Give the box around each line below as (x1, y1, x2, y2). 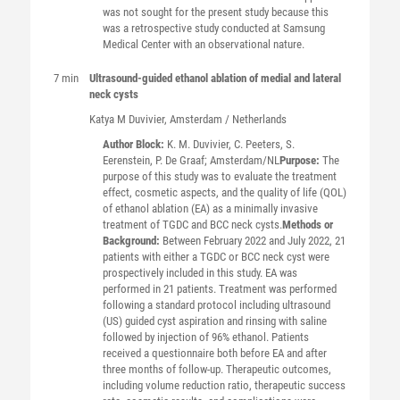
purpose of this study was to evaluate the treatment (102, 170, 337, 183)
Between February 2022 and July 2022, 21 (162, 234, 346, 247)
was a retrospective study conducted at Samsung (102, 21, 325, 35)
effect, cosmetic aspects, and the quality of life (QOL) (102, 186, 346, 199)
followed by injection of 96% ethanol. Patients (102, 330, 309, 344)
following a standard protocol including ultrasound (102, 298, 330, 312)
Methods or (281, 218, 333, 231)
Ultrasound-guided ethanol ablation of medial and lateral (88, 71, 341, 85)
